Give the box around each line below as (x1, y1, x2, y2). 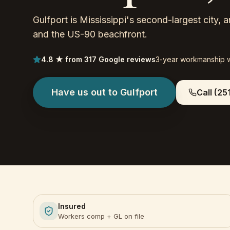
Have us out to (51, 87, 120, 98)
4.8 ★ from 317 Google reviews (41, 55, 156, 64)
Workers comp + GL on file (58, 212, 144, 220)
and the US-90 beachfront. (33, 29, 147, 40)
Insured (58, 202, 86, 210)
